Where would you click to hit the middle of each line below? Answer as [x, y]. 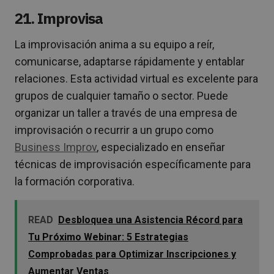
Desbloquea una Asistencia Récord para [150, 220]
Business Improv [56, 147]
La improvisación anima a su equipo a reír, [114, 45]
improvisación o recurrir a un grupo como [114, 130]
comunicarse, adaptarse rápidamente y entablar [130, 62]
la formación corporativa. [75, 182]
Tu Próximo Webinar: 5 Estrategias [108, 237]
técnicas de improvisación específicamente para [133, 165]
